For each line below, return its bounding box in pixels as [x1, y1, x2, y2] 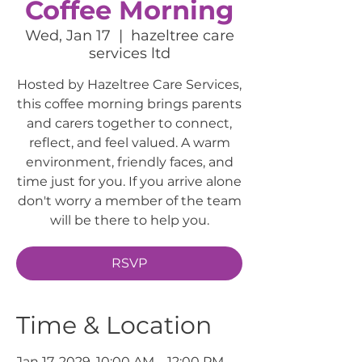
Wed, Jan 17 [24, 26, 111, 44]
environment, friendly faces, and [25, 154, 234, 170]
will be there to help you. [49, 212, 209, 228]
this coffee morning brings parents [17, 95, 242, 112]
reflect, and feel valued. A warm [28, 134, 230, 150]
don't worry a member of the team [17, 192, 242, 208]
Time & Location [16, 309, 212, 340]
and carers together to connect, [27, 115, 232, 131]
